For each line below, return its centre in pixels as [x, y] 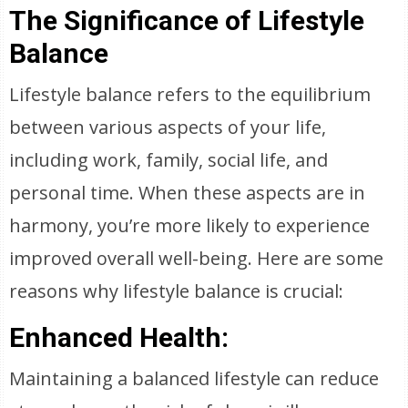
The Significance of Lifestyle [187, 20]
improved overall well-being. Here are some [197, 258]
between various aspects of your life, [168, 127]
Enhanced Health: [119, 337]
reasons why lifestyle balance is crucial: [177, 291]
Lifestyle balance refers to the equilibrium [190, 94]
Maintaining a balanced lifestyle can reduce [194, 378]
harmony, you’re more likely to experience [190, 225]
